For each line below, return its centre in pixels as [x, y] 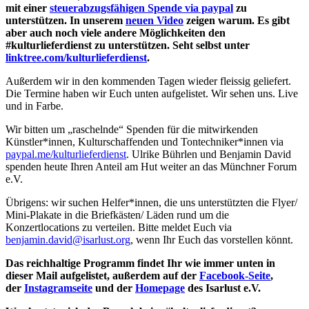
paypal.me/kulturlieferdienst [66, 154]
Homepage [160, 288]
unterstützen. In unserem [66, 21]
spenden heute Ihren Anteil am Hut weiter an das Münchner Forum [151, 167]
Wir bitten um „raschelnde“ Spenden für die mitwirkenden [132, 130]
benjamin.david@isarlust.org [68, 240]
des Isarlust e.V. [223, 288]
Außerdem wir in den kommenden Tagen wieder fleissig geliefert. [148, 81]
